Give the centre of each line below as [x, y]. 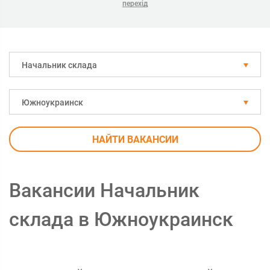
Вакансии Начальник [104, 190]
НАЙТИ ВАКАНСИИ [135, 140]
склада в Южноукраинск [121, 219]
